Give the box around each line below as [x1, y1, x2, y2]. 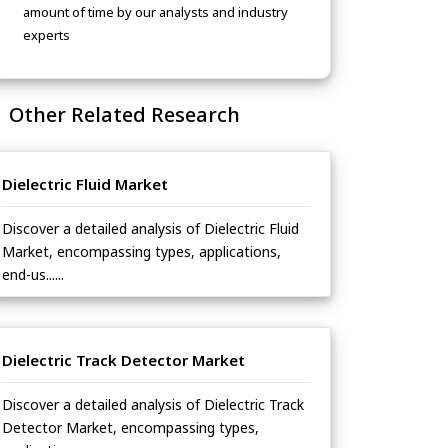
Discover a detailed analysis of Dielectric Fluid [2, 219, 299, 239]
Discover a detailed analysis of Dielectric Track [2, 395, 304, 415]
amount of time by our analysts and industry [23, 3, 288, 22]
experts [23, 26, 70, 45]
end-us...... [2, 265, 64, 285]
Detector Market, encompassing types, [2, 418, 259, 438]
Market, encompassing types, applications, [2, 242, 281, 262]
